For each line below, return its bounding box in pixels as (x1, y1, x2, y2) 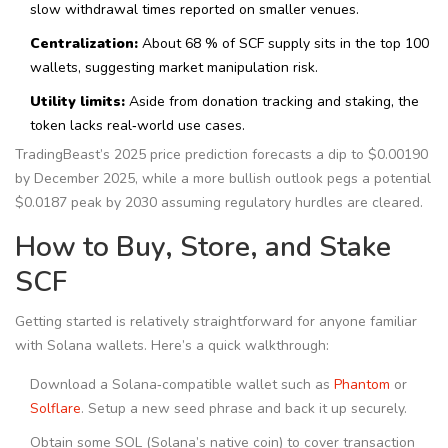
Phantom (334, 375, 390, 395)
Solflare (30, 399, 81, 419)
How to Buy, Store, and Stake (15, 228, 391, 267)
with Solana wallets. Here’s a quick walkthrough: (15, 336, 329, 356)
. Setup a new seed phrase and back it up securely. (81, 399, 407, 419)
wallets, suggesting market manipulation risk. (30, 58, 318, 78)
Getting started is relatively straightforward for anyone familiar (15, 312, 417, 332)
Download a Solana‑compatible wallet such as (30, 375, 334, 395)
